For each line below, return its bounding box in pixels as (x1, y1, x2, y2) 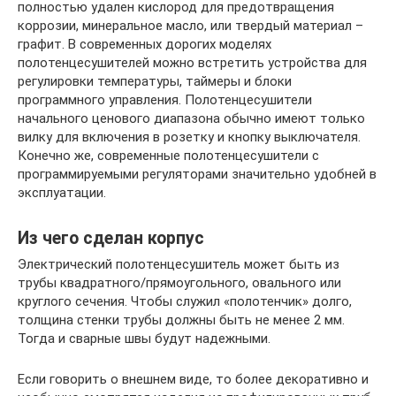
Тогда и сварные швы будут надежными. (18, 331, 270, 347)
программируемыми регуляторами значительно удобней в (18, 166, 377, 183)
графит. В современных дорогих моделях (18, 36, 271, 53)
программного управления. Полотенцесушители (18, 92, 312, 109)
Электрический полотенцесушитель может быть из (18, 256, 339, 273)
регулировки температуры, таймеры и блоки (18, 73, 292, 90)
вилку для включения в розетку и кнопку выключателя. (18, 129, 361, 146)
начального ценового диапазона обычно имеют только (18, 110, 365, 127)
